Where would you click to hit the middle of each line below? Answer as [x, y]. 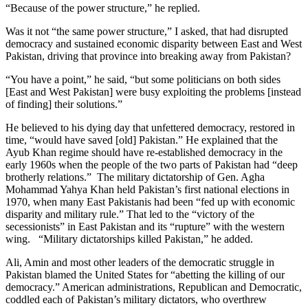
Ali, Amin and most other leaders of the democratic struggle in [140, 263]
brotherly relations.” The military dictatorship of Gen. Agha [135, 177]
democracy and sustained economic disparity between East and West [154, 44]
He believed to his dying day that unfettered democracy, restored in [150, 128]
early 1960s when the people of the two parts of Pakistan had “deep [152, 165]
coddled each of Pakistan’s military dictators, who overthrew [136, 300]
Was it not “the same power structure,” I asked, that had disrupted [147, 32]
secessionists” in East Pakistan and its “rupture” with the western [145, 227]
